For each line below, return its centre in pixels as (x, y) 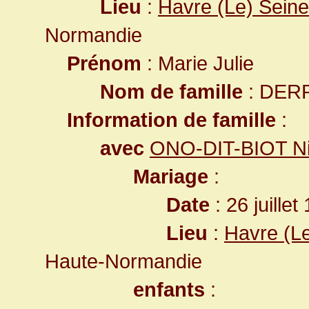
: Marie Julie (198, 63)
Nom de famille (171, 91)
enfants (169, 289)
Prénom (104, 63)
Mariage (171, 176)
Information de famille (171, 120)
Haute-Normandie (123, 261)
